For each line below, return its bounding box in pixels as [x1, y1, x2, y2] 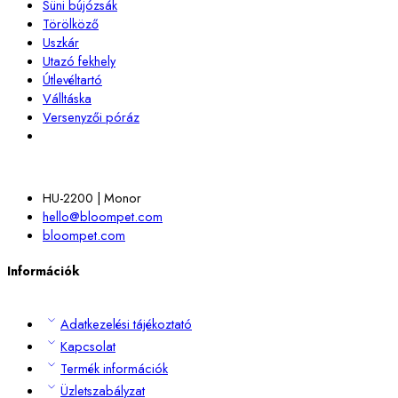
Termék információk [60, 359, 168, 378]
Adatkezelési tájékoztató [60, 314, 192, 334]
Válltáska [43, 88, 92, 107]
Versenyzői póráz [43, 107, 139, 126]
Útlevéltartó [43, 69, 102, 89]
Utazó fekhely [43, 51, 115, 70]
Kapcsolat [60, 337, 115, 356]
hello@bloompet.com [43, 206, 163, 226]
